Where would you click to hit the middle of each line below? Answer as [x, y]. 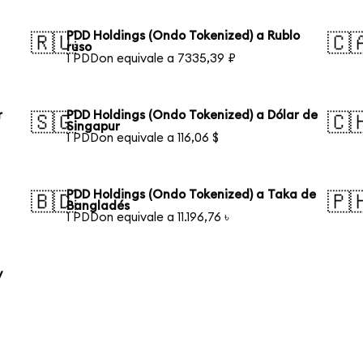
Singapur [94, 126]
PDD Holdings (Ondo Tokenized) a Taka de [192, 194]
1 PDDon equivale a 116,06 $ [143, 138]
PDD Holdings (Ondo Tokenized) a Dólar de [192, 115]
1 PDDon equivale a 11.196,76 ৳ [148, 217]
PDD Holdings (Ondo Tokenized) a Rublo [184, 36]
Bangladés [98, 206]
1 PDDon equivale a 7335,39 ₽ [152, 58]
